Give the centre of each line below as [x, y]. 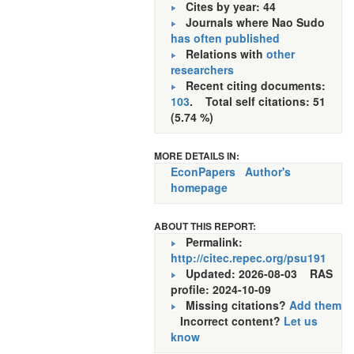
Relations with [221, 54]
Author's [268, 171]
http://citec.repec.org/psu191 [249, 258]
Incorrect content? [227, 321]
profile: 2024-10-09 [227, 289]
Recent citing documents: [251, 85]
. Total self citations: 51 [258, 101]
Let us [301, 321]
